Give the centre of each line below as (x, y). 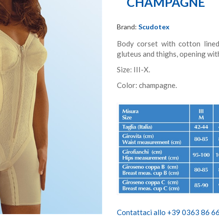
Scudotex (154, 27)
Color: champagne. (147, 85)
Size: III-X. (133, 69)
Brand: (128, 27)
